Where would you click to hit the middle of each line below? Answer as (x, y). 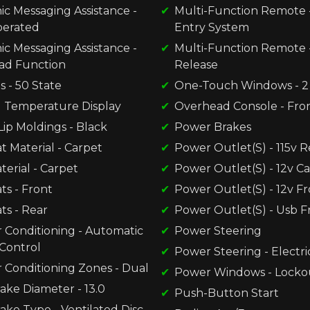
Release (196, 64)
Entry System (212, 27)
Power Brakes (213, 127)
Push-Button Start (227, 293)
